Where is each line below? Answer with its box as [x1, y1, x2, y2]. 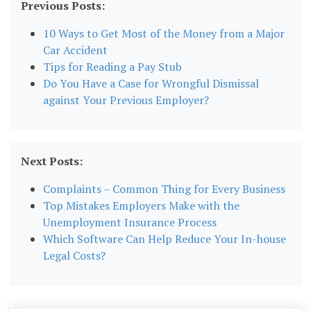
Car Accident [43, 42, 108, 58]
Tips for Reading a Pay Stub [43, 59, 183, 75]
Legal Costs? [43, 248, 106, 264]
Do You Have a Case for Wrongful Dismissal [43, 76, 260, 92]
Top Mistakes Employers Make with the [43, 198, 240, 214]
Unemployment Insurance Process [43, 215, 217, 230]
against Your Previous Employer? [43, 92, 210, 108]
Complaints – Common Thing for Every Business [43, 181, 286, 197]
